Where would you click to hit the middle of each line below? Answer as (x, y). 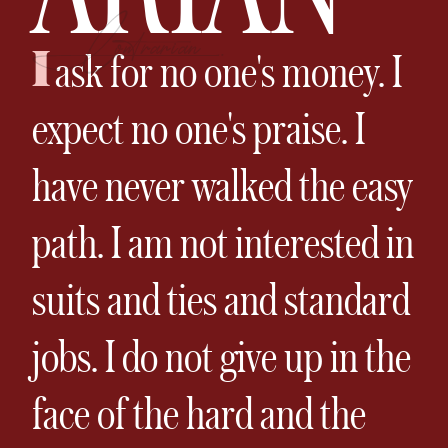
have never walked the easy (222, 184)
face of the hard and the (199, 412)
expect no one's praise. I (198, 127)
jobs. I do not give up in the (221, 355)
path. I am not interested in (223, 241)
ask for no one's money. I (229, 70)
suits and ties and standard (221, 298)
